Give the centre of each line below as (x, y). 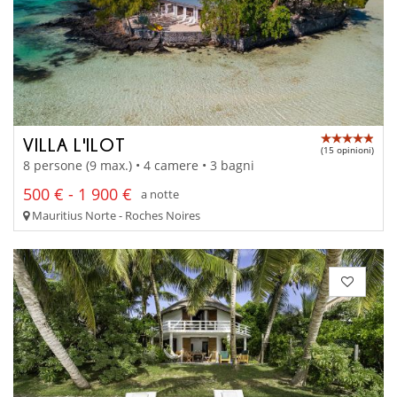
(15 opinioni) (347, 150)
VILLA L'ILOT (74, 145)
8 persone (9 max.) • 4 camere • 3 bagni (139, 165)
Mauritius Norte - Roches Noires (115, 215)
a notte (160, 195)
